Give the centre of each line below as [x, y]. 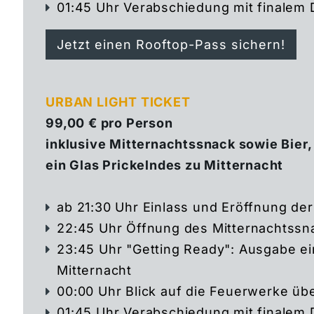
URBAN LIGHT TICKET [118, 102]
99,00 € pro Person [109, 123]
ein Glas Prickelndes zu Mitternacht [165, 165]
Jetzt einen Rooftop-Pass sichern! [171, 45]
